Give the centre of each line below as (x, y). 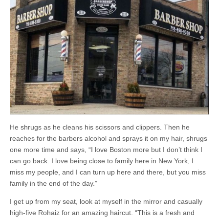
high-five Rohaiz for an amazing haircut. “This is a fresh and (102, 213)
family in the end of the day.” (54, 184)
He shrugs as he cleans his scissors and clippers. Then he (100, 127)
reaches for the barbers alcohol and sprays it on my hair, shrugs (109, 139)
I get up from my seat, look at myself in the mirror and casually (106, 202)
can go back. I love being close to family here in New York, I (102, 161)
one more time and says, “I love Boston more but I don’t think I (106, 150)
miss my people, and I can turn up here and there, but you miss (108, 172)
